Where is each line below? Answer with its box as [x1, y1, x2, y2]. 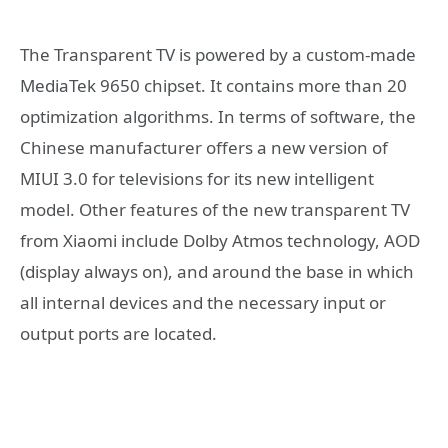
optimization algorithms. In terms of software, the [20, 105, 416, 129]
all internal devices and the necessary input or [20, 291, 386, 315]
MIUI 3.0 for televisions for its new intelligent [20, 167, 374, 191]
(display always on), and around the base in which [20, 260, 414, 284]
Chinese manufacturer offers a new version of [20, 136, 388, 160]
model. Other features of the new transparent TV [20, 198, 410, 222]
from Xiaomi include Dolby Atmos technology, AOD [20, 229, 420, 253]
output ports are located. [20, 322, 217, 346]
